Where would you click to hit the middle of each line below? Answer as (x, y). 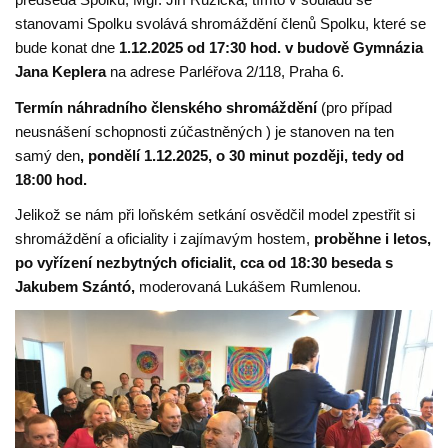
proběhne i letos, (371, 238)
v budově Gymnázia (354, 48)
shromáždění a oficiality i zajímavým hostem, (163, 238)
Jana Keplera (63, 72)
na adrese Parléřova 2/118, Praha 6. (227, 72)
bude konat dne (67, 48)
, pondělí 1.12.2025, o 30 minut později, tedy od (242, 155)
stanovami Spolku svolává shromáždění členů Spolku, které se (221, 24)
